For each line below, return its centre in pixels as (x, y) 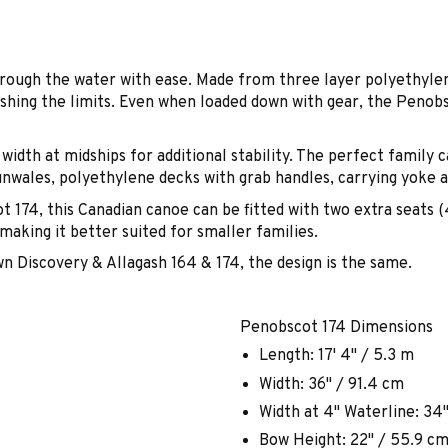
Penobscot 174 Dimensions (336, 327)
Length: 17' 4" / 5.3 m (337, 356)
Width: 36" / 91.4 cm (332, 384)
